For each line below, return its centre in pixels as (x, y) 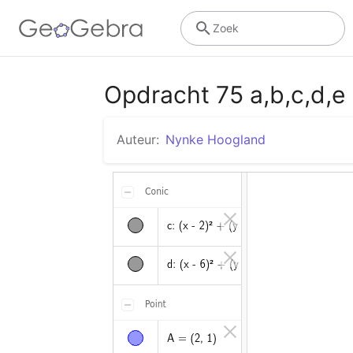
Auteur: (138, 139)
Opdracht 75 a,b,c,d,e (225, 95)
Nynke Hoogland (216, 139)
